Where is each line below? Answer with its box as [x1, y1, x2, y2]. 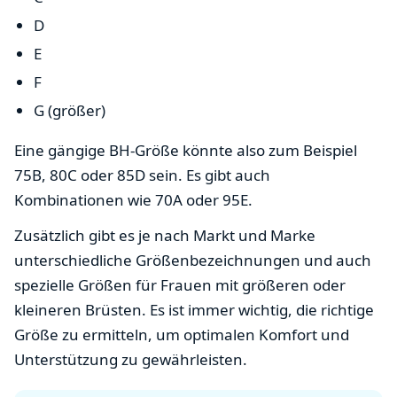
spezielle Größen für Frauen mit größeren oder [14, 274, 346, 295]
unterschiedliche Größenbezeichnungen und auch [14, 249, 371, 270]
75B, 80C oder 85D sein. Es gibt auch [14, 164, 270, 185]
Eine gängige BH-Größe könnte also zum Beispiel [14, 139, 357, 160]
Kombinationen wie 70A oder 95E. [14, 189, 253, 210]
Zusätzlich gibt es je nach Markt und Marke [14, 224, 315, 245]
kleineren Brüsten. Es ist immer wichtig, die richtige [14, 299, 374, 320]
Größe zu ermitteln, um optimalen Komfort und [14, 323, 349, 345]
